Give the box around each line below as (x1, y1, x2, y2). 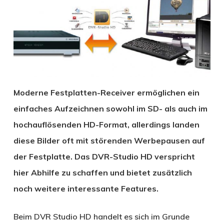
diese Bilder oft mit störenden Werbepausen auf (13, 135, 205, 145)
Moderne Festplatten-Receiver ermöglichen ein (13, 87, 199, 97)
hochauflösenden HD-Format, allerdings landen (13, 119, 199, 129)
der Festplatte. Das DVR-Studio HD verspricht (13, 151, 195, 161)
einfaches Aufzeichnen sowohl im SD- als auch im (13, 103, 207, 113)
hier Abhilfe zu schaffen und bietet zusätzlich (13, 167, 192, 177)
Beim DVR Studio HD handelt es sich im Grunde (13, 211, 189, 221)
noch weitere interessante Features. (13, 183, 158, 193)
